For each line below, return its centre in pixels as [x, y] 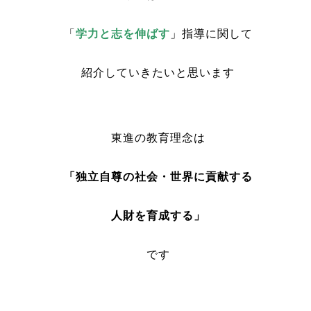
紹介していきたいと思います [158, 73]
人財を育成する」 [158, 216]
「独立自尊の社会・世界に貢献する [158, 177]
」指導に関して [211, 34]
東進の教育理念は [158, 138]
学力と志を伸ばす [123, 34]
